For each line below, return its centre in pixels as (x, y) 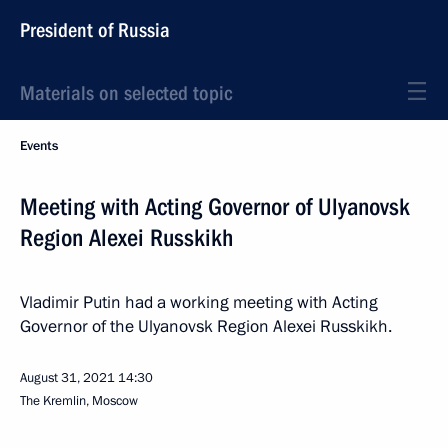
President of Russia (95, 30)
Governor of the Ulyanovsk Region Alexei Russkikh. (206, 326)
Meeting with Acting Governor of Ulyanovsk (215, 207)
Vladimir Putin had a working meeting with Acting (199, 302)
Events (39, 146)
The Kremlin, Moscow (79, 401)
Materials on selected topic (126, 93)
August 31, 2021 (67, 378)
